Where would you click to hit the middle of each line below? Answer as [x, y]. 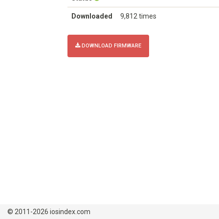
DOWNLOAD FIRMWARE [111, 46]
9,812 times [138, 16]
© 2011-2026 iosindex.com [49, 212]
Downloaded [92, 16]
